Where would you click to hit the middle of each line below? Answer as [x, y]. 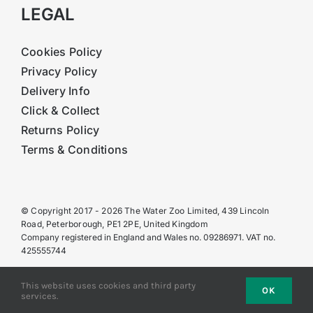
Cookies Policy [61, 51]
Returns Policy [60, 130]
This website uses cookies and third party [108, 285]
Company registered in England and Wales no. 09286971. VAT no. [148, 237]
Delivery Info [56, 90]
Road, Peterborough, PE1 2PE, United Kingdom [114, 224]
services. [39, 296]
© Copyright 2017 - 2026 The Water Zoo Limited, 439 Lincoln [145, 210]
